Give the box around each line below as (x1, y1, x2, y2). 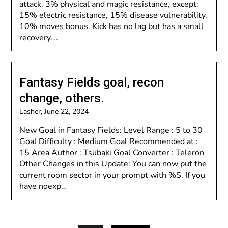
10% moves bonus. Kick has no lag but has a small (19, 21, 204, 32)
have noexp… (19, 181, 67, 192)
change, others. (19, 91, 105, 105)
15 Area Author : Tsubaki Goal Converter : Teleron (19, 147, 205, 158)
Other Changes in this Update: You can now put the (19, 158, 207, 169)
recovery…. (19, 32, 59, 43)
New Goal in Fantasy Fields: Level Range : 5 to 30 (19, 125, 203, 136)
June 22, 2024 (44, 107, 89, 117)
